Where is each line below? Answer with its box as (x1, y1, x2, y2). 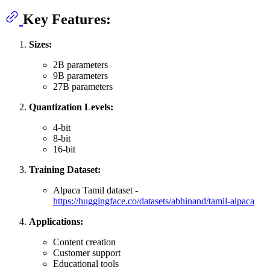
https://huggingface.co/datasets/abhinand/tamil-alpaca (53, 196, 254, 207)
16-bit (53, 144, 75, 155)
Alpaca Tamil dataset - (53, 185, 138, 196)
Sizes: (29, 39, 52, 50)
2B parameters (53, 60, 108, 71)
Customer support (53, 248, 121, 259)
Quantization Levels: (29, 102, 113, 113)
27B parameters (53, 81, 113, 92)
